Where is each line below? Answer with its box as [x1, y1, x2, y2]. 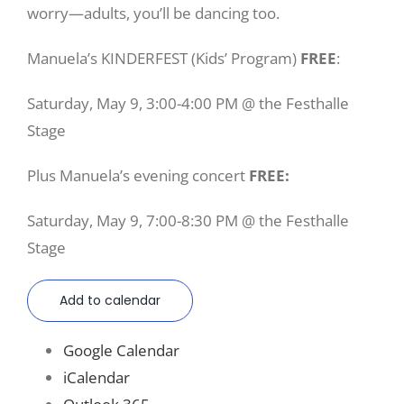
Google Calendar [63, 339, 179, 361]
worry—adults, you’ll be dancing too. [27, 2, 280, 23]
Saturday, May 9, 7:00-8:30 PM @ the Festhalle [27, 209, 349, 231]
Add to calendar [60, 290, 161, 309]
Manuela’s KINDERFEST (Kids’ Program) [27, 47, 300, 69]
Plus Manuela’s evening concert [27, 164, 249, 186]
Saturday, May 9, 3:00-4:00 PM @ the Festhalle [27, 92, 349, 114]
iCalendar [63, 366, 130, 388]
